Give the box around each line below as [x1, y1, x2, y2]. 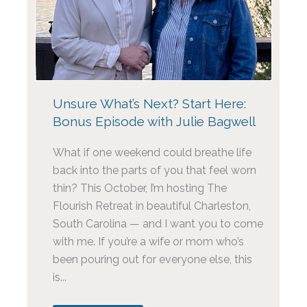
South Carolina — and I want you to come [53, 217, 264, 231]
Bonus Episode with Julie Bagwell [53, 114, 256, 130]
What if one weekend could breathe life [53, 146, 252, 160]
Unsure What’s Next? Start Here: [53, 96, 247, 112]
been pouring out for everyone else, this [53, 253, 253, 267]
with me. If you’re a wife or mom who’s [53, 235, 245, 249]
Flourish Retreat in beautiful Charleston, [53, 199, 251, 213]
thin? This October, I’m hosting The [53, 182, 228, 195]
